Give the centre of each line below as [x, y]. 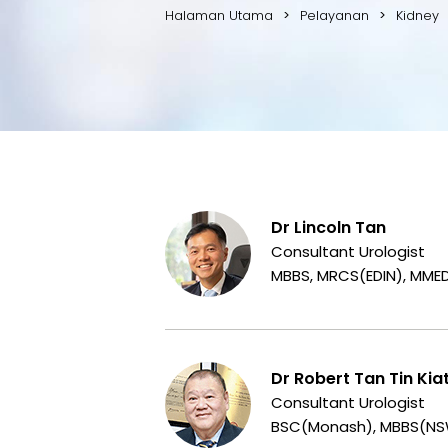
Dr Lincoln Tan [328, 227]
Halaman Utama [218, 15]
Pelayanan [334, 15]
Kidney [417, 15]
